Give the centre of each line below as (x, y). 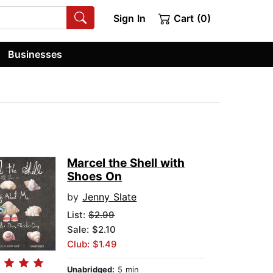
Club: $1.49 (92, 244)
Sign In (129, 18)
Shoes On (95, 177)
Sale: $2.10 (92, 230)
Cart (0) (191, 18)
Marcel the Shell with (126, 163)
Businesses (35, 54)
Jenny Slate (110, 197)
